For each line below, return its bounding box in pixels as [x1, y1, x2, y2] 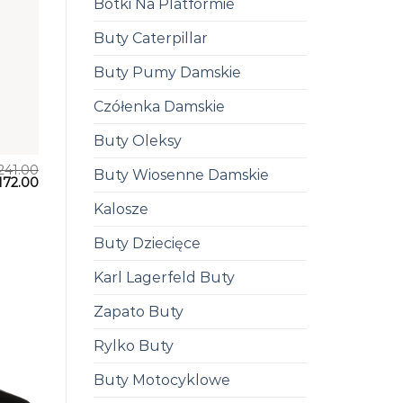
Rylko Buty [93, 336, 174, 354]
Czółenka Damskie [93, 97, 225, 115]
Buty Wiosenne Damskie [93, 166, 269, 184]
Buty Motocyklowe [93, 371, 230, 389]
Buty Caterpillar [93, 29, 208, 47]
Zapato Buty [93, 302, 184, 320]
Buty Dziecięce [93, 234, 201, 252]
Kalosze [93, 200, 148, 218]
